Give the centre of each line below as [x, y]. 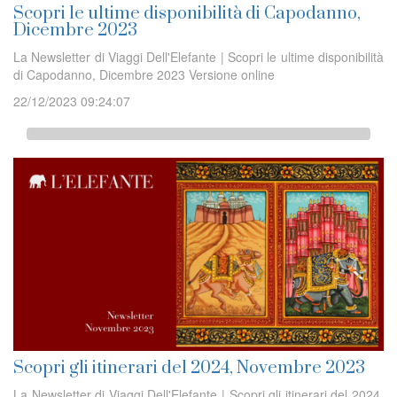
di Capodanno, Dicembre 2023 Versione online [144, 74]
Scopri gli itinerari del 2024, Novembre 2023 [189, 369]
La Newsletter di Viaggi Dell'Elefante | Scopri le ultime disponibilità [198, 56]
